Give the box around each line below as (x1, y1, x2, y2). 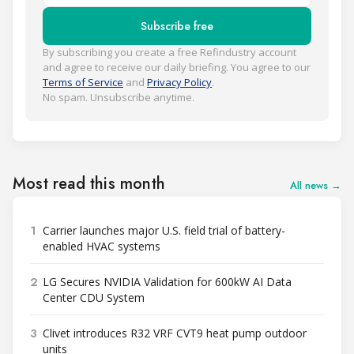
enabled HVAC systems (43, 239, 160, 254)
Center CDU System (43, 290, 145, 306)
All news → (290, 178, 341, 194)
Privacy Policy (147, 75, 212, 90)
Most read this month (13, 172, 165, 196)
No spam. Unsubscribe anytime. (43, 90, 194, 105)
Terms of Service (43, 75, 123, 90)
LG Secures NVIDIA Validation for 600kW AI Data (43, 274, 292, 290)
